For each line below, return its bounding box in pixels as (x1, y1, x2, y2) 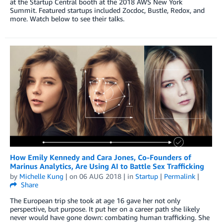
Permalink (164, 171, 195, 180)
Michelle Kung (19, 171, 63, 180)
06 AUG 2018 (79, 171, 121, 180)
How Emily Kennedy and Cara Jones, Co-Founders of (10, 152, 191, 162)
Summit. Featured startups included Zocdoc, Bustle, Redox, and (10, 5, 205, 14)
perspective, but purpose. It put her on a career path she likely (10, 204, 200, 213)
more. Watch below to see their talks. (10, 14, 124, 23)
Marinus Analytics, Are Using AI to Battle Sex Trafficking (10, 161, 204, 170)
